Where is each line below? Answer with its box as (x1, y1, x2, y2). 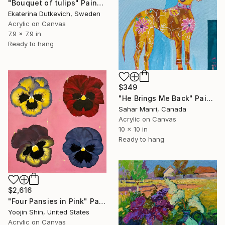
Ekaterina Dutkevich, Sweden (8, 9, 100, 18)
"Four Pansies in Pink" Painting (99, 196, 106, 205)
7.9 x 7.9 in (8, 29, 41, 38)
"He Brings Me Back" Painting (206, 93, 213, 102)
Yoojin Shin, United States (8, 207, 89, 216)
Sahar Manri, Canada (119, 104, 186, 113)
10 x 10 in (119, 125, 148, 133)
